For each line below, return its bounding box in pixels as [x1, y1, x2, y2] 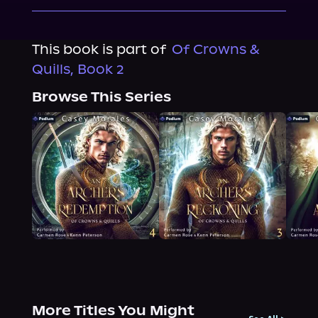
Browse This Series [31, 89, 171, 105]
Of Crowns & [171, 41, 259, 57]
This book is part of [31, 41, 166, 57]
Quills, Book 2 [31, 61, 124, 77]
